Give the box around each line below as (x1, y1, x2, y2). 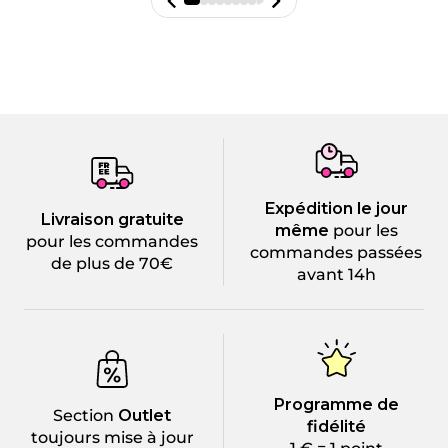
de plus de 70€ (51, 254, 173, 273)
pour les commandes (26, 232, 198, 251)
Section (53, 406, 114, 425)
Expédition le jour (264, 199, 408, 218)
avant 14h (296, 265, 376, 284)
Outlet (114, 406, 171, 425)
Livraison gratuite (40, 210, 184, 229)
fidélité (306, 417, 366, 436)
